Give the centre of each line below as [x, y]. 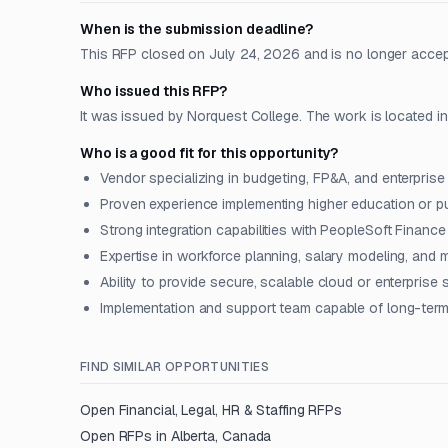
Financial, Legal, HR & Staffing [211, 410]
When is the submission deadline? [196, 29]
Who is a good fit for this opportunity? [209, 153]
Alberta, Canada [221, 436]
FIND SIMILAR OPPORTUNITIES [174, 367]
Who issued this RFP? [154, 91]
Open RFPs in [125, 436]
